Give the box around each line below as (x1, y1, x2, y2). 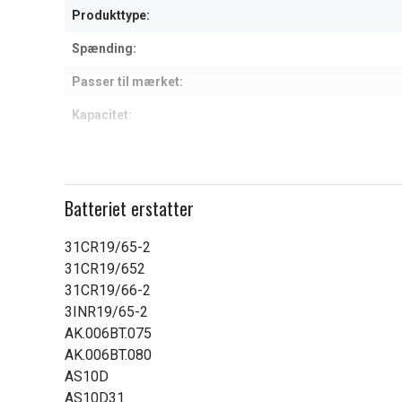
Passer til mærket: (72, 74, 183, 89)
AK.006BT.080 (65, 346, 152, 363)
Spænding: (72, 41, 136, 56)
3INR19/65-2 (65, 303, 148, 320)
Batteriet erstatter (65, 195, 194, 222)
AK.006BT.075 (65, 325, 152, 342)
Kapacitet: (72, 108, 132, 122)
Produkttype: (72, 8, 150, 22)
